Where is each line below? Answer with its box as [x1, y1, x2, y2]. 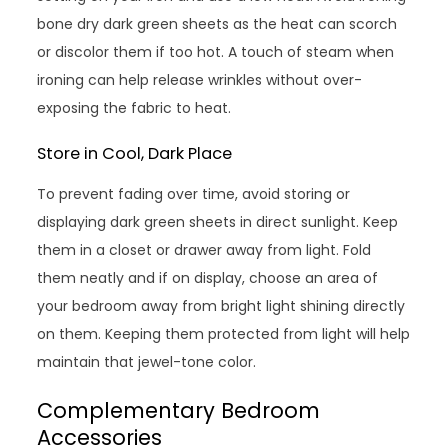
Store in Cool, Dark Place [37, 142, 233, 166]
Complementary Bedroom [37, 396, 321, 426]
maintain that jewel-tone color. [37, 352, 257, 373]
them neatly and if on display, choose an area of [37, 268, 379, 289]
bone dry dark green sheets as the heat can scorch [37, 14, 398, 35]
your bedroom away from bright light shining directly [37, 296, 406, 317]
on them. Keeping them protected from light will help [37, 324, 411, 345]
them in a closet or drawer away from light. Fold [37, 240, 372, 261]
